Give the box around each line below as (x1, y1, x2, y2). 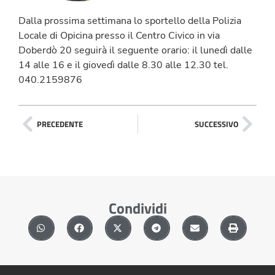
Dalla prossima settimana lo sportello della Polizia (18, 14, 241, 28)
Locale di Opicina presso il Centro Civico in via (18, 28, 220, 42)
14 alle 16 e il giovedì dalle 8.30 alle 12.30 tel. (18, 58, 228, 72)
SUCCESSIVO (195, 117, 238, 130)
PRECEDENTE (37, 117, 83, 130)
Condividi (108, 197, 167, 220)
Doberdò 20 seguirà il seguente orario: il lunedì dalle (18, 43, 252, 57)
